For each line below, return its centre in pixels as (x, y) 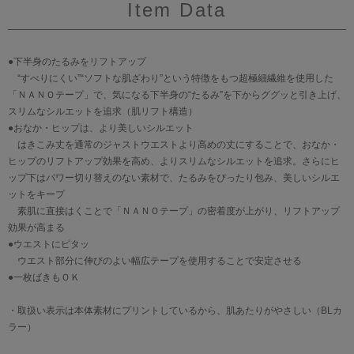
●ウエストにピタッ (49, 245)
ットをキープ (36, 195)
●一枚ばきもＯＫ (44, 278)
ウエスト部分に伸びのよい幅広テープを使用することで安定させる (155, 261)
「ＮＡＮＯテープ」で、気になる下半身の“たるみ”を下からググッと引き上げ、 (177, 95)
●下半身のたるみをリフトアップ (77, 62)
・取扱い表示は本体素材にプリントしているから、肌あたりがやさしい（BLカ (175, 311)
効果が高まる (36, 228)
